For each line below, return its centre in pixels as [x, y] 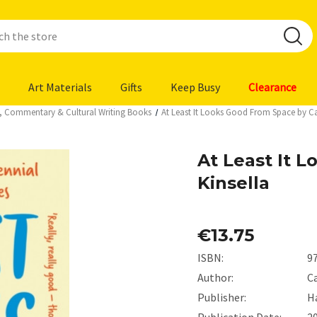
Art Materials [60, 87]
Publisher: [222, 297]
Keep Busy [195, 87]
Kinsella [234, 183]
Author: [215, 277]
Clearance [272, 87]
